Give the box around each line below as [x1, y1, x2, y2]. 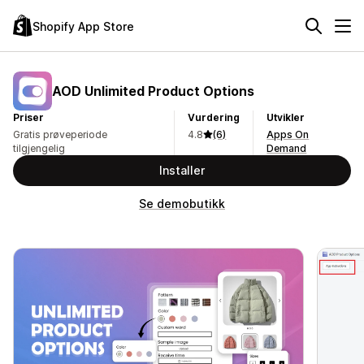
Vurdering [188, 111, 240, 123]
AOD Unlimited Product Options [52, 82, 254, 99]
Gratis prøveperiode [13, 128, 107, 141]
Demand [266, 142, 307, 154]
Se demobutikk [139, 197, 225, 210]
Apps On [266, 128, 310, 141]
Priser [13, 111, 44, 123]
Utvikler [266, 111, 305, 123]
